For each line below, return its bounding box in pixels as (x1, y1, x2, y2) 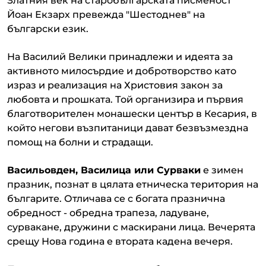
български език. (7, 23, 88, 34)
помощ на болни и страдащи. (7, 136, 153, 148)
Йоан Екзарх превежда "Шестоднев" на (7, 8, 205, 20)
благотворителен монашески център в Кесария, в (7, 107, 257, 119)
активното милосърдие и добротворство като (7, 65, 236, 77)
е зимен (201, 164, 243, 176)
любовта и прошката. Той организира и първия (7, 93, 243, 105)
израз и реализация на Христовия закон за (7, 79, 223, 91)
